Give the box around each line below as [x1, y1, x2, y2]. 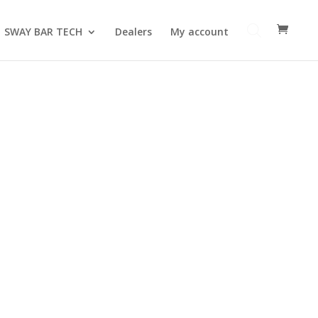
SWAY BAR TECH [4, 25, 82, 39]
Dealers [115, 25, 152, 39]
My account [170, 25, 229, 39]
